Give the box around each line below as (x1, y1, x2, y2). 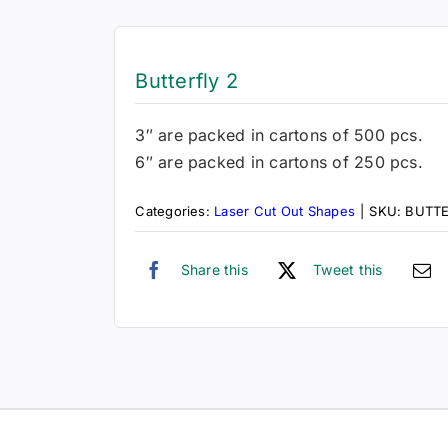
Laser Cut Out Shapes (214, 202, 356, 219)
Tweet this (313, 260, 383, 278)
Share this (180, 260, 248, 278)
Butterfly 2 (135, 69, 238, 94)
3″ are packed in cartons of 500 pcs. (135, 124, 423, 145)
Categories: (135, 202, 215, 219)
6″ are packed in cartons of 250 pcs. (135, 151, 423, 172)
